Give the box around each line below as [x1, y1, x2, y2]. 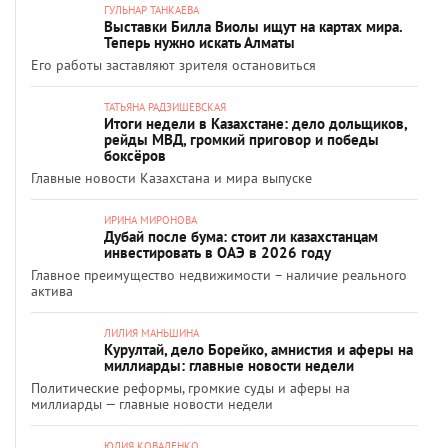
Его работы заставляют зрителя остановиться [31, 56, 316, 74]
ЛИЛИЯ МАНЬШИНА [104, 326, 199, 340]
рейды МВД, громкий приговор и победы [104, 130, 379, 149]
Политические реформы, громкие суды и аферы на [31, 379, 350, 397]
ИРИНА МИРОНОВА [104, 213, 197, 227]
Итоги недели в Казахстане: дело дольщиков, [104, 114, 407, 133]
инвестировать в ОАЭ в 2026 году [104, 243, 331, 262]
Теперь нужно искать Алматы [104, 33, 295, 52]
